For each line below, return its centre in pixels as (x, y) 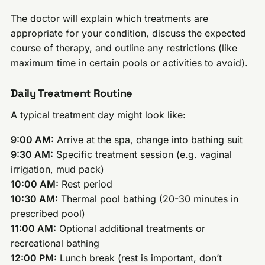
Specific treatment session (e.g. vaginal (143, 155)
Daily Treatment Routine (72, 93)
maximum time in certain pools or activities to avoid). (130, 63)
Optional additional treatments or (131, 229)
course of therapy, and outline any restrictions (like (124, 48)
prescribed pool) (48, 214)
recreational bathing (55, 243)
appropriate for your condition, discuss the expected (129, 33)
